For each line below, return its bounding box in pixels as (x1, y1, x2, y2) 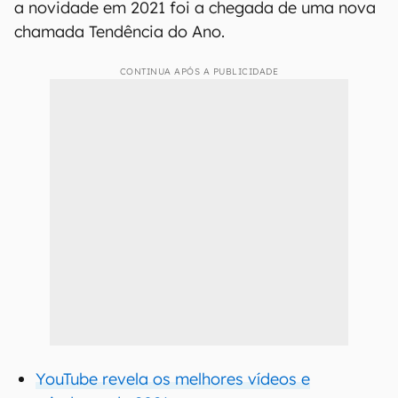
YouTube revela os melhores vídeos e (36, 369, 310, 389)
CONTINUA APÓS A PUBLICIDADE (119, 66, 279, 77)
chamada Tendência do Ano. (14, 21, 225, 42)
